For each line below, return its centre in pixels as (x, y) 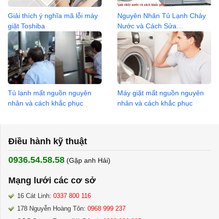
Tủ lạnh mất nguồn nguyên (50, 93)
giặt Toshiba (26, 26)
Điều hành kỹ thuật (48, 141)
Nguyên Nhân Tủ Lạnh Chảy (162, 16)
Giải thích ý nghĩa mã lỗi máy (53, 16)
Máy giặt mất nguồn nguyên (161, 93)
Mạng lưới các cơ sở (52, 180)
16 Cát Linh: (34, 196)
